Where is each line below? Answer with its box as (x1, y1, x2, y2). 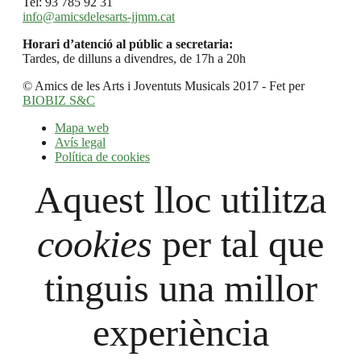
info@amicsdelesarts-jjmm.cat (23, 10, 175, 24)
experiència (92, 311, 269, 355)
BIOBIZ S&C (23, 93, 95, 108)
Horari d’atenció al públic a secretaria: (23, 37, 233, 52)
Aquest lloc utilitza (35, 178, 326, 222)
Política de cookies (55, 150, 150, 164)
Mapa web (55, 121, 109, 135)
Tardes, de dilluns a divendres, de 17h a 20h (23, 52, 246, 66)
